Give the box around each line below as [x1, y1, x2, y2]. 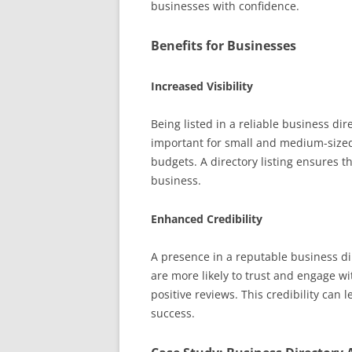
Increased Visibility [151, 79, 253, 93]
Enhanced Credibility [151, 211, 262, 226]
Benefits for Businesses [151, 37, 296, 54]
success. [151, 306, 195, 321]
